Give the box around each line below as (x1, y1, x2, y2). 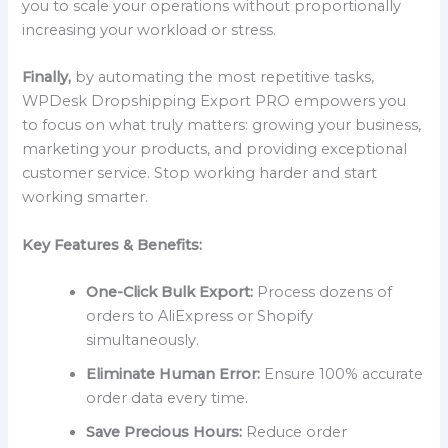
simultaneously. (86, 331, 200, 350)
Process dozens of (253, 283, 393, 302)
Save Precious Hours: (86, 423, 243, 442)
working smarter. (22, 188, 149, 207)
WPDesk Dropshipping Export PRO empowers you (22, 92, 407, 111)
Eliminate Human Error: (86, 365, 261, 384)
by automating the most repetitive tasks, (71, 68, 375, 87)
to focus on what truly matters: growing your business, (22, 116, 422, 135)
